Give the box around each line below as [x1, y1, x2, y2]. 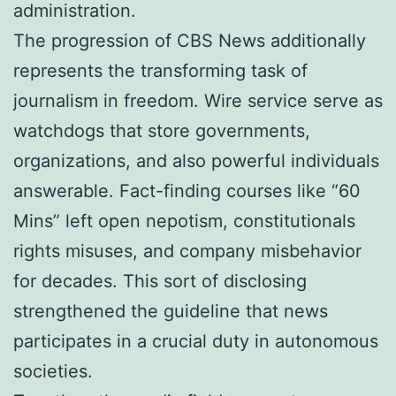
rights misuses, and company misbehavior [13, 240, 362, 262]
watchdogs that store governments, [13, 119, 310, 141]
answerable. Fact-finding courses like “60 [13, 179, 361, 202]
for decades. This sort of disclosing [13, 270, 307, 292]
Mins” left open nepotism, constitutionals [13, 209, 355, 232]
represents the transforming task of [13, 59, 308, 81]
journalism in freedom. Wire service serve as [13, 89, 383, 111]
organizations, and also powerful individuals [13, 149, 379, 171]
